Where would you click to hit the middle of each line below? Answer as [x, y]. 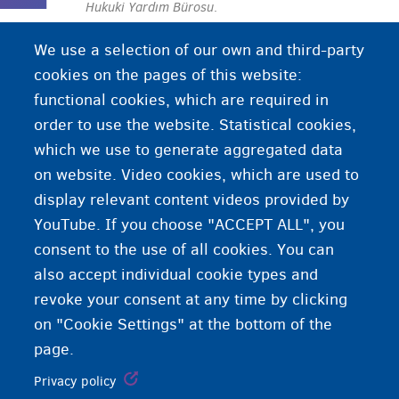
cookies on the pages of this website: [168, 75]
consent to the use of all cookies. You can [184, 250]
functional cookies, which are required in [182, 100]
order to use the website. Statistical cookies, [195, 125]
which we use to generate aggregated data [189, 150]
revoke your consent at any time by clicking [191, 300]
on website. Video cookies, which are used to [197, 175]
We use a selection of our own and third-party [199, 50]
